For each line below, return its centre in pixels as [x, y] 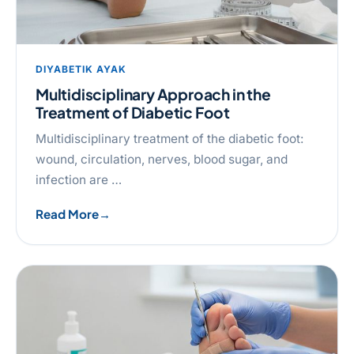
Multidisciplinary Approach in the [153, 94]
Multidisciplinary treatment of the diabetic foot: [169, 138]
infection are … [79, 179]
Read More [67, 214]
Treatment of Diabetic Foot [133, 112]
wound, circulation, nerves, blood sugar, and [162, 159]
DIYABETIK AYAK [81, 70]
